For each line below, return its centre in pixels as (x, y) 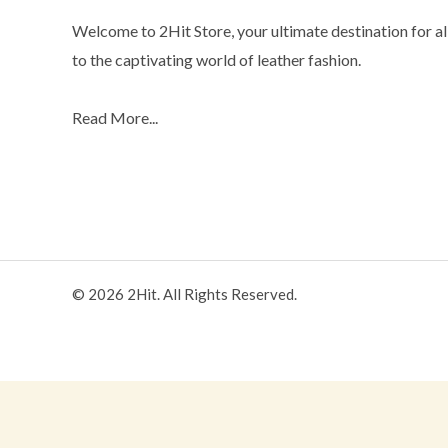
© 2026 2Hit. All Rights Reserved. (184, 293)
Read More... (115, 117)
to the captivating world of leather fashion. (216, 59)
